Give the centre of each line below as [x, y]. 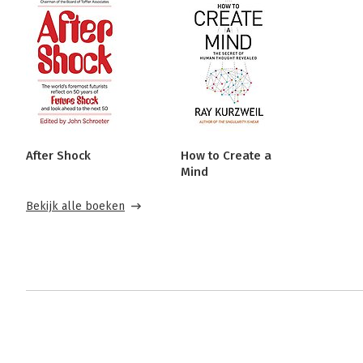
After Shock [58, 156]
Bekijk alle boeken [75, 207]
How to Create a [226, 156]
